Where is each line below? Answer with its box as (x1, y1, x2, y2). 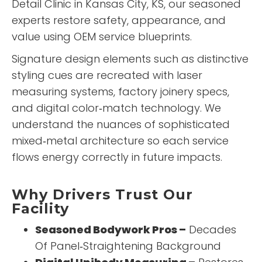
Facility (12, 200, 69, 218)
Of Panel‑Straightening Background (35, 239, 221, 254)
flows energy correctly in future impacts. (12, 150, 222, 165)
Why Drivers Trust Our (12, 186, 193, 204)
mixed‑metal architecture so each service (12, 133, 229, 149)
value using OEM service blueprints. (12, 29, 192, 44)
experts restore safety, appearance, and (12, 13, 226, 28)
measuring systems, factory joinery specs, (12, 84, 229, 99)
